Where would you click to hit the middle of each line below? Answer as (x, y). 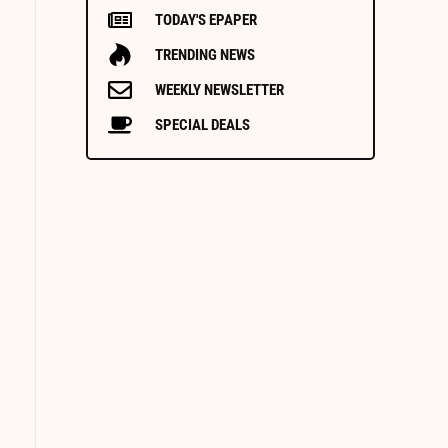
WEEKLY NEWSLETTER (219, 89)
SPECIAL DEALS (202, 124)
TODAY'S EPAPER (205, 19)
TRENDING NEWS (204, 54)
